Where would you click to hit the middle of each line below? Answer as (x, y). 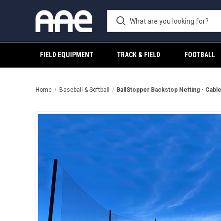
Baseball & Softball (84, 90)
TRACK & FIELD (139, 55)
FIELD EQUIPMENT (67, 55)
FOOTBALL (200, 55)
